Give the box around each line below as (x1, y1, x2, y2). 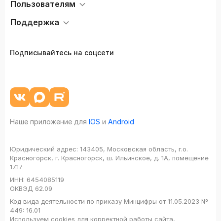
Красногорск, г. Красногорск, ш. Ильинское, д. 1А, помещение (10, 154, 209, 162)
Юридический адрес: (10, 145, 78, 153)
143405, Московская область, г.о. (78, 145, 188, 153)
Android (108, 117, 134, 126)
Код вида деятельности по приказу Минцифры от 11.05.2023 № (10, 197, 208, 206)
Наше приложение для (10, 117, 87, 126)
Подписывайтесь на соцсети (10, 48, 114, 57)
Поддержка (10, 17, 59, 28)
